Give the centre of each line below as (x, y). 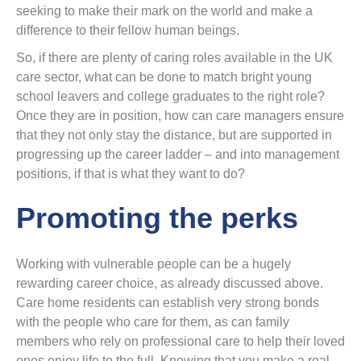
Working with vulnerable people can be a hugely (154, 264)
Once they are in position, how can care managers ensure (180, 116)
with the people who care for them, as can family (153, 322)
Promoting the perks (157, 218)
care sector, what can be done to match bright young (164, 77)
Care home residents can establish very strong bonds (168, 303)
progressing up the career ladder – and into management (178, 155)
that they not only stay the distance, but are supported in (174, 135)
